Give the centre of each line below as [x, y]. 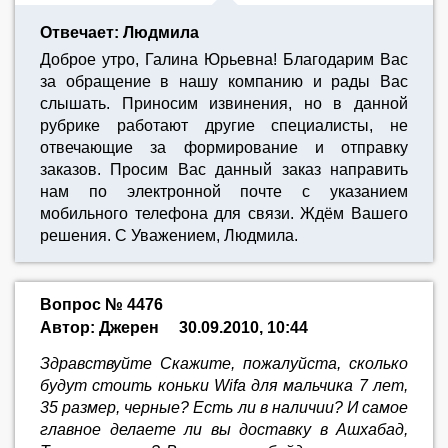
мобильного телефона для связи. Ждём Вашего [224, 213]
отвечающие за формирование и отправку [224, 147]
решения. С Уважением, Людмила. [169, 235]
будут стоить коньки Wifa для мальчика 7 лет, [224, 385]
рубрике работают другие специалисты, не [224, 125]
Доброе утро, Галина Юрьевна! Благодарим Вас [224, 59]
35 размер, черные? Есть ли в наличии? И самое [224, 407]
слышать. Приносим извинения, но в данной [224, 103]
